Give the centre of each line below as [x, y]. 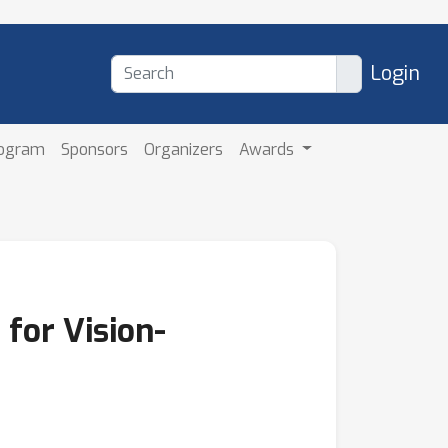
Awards [269, 149]
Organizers [184, 149]
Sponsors [95, 149]
